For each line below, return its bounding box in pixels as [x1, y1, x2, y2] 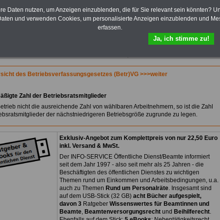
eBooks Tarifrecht [130, 34, 180, 41]
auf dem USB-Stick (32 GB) [59, 192, 133, 200]
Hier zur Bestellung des [140, 26, 206, 33]
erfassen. [98, 24, 122, 31]
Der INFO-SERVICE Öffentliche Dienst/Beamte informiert [59, 153, 210, 161]
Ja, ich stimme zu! [153, 34, 209, 42]
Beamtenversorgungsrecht [84, 208, 161, 216]
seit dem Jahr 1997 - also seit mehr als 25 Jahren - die [59, 161, 204, 168]
